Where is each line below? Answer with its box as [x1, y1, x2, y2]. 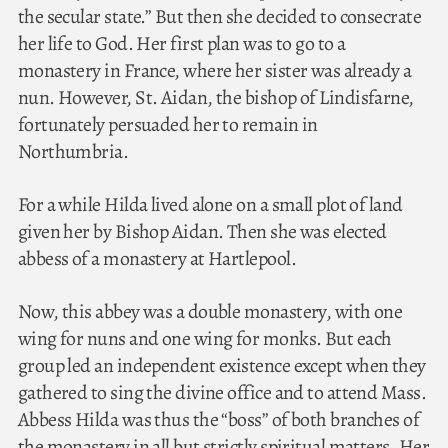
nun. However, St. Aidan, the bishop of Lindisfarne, [17, 83, 414, 111]
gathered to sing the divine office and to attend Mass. [17, 378, 427, 406]
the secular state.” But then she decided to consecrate [17, 2, 422, 30]
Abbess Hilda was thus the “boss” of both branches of [17, 405, 420, 433]
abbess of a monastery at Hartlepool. [17, 244, 296, 272]
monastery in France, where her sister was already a [17, 56, 412, 84]
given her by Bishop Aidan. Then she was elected [17, 217, 387, 245]
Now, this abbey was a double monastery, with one [17, 297, 403, 325]
